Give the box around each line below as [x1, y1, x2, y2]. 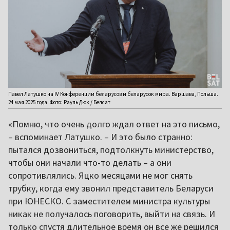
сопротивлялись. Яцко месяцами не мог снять [8, 169, 193, 181]
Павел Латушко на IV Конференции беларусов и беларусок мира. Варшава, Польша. [8, 90, 218, 98]
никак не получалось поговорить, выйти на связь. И [8, 207, 215, 220]
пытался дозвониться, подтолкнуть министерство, [8, 143, 214, 156]
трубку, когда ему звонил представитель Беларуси [8, 182, 214, 194]
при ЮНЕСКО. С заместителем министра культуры [8, 195, 210, 207]
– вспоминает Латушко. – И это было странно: [8, 130, 193, 143]
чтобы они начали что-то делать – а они [8, 156, 171, 168]
